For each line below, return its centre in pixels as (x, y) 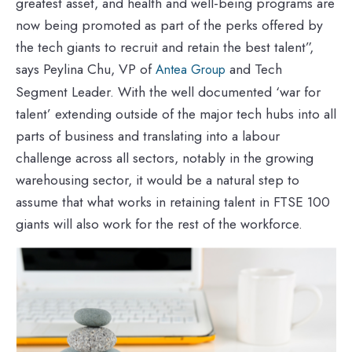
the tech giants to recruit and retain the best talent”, (165, 47)
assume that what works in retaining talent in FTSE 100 (173, 202)
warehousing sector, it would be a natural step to (158, 180)
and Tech (254, 69)
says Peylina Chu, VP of (86, 69)
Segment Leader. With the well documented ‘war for (168, 92)
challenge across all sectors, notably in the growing (165, 158)
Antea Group (191, 69)
